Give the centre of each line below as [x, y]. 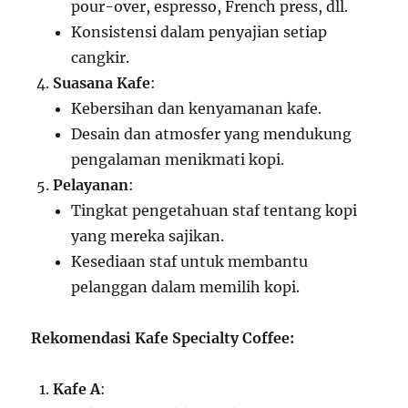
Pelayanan [91, 185]
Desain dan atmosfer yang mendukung [212, 134]
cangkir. [101, 57]
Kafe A [77, 389]
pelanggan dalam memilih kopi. [186, 287]
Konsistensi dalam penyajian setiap [199, 32]
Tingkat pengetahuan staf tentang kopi [214, 210]
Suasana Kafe [102, 83]
